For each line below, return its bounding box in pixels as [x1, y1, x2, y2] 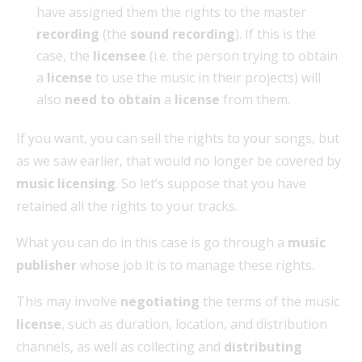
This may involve [16, 293, 120, 311]
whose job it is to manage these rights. [77, 256, 318, 275]
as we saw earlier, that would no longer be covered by [16, 152, 341, 170]
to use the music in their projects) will [92, 69, 321, 87]
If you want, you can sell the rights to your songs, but [16, 129, 339, 148]
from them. [220, 90, 290, 109]
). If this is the [235, 25, 316, 44]
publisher [16, 256, 77, 275]
